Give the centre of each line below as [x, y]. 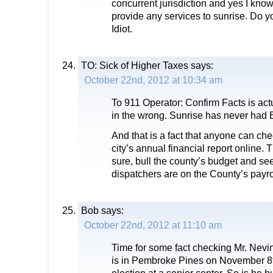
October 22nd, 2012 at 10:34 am [153, 80]
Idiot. [122, 29]
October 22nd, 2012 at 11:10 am [153, 225]
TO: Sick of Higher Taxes [135, 66]
